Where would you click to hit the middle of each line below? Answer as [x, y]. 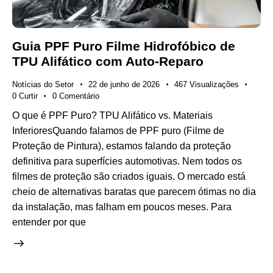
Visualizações [214, 85]
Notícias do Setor [43, 85]
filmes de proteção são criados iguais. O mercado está [129, 176]
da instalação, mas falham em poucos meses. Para [122, 207]
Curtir [28, 96]
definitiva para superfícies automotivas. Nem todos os [127, 161]
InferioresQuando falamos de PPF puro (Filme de [118, 130]
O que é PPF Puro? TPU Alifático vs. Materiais [112, 115]
